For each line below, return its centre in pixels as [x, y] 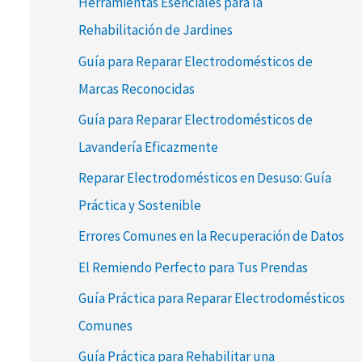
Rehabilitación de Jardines [155, 30]
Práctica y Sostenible [139, 206]
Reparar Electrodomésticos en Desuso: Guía [204, 178]
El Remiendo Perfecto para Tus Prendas [193, 267]
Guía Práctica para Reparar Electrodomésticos [211, 298]
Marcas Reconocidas [136, 88]
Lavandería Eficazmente [148, 147]
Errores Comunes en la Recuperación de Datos [211, 236]
